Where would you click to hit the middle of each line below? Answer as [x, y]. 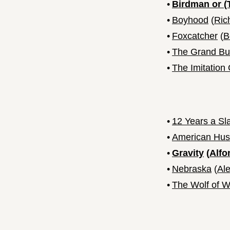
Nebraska [192, 169]
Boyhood [190, 20]
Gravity [188, 153]
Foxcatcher [195, 36]
